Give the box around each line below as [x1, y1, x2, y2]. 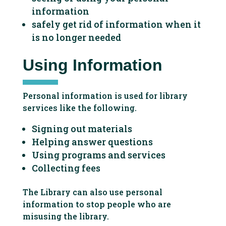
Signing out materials [31, 123, 132, 135]
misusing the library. [22, 211, 109, 221]
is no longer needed [31, 31, 121, 43]
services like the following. [22, 102, 137, 113]
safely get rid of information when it [31, 18, 201, 30]
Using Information [22, 56, 162, 74]
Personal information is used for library [22, 90, 188, 101]
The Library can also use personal [22, 187, 162, 197]
